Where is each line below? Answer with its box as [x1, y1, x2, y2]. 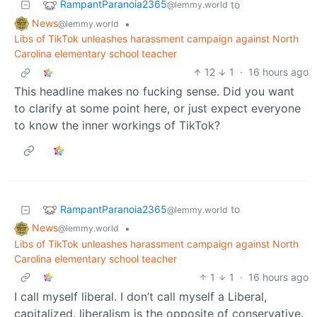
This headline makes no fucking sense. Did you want [14, 84, 294, 99]
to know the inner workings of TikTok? [14, 118, 220, 133]
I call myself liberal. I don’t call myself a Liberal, [14, 289, 267, 304]
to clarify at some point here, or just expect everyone [14, 101, 301, 116]
